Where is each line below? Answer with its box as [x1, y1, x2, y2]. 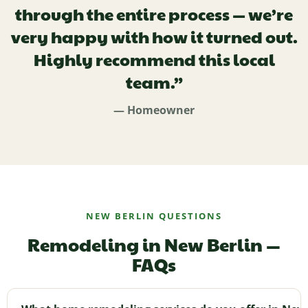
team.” [125, 69, 183, 93]
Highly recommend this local [33, 47, 275, 71]
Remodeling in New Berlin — [27, 231, 280, 256]
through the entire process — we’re [15, 1, 293, 25]
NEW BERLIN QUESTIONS [86, 209, 222, 222]
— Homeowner [113, 102, 195, 118]
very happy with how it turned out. [10, 24, 298, 48]
